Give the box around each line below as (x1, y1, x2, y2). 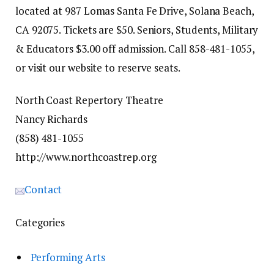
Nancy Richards (15, 112, 87, 127)
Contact (24, 182, 62, 197)
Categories (15, 215, 65, 229)
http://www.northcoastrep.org (15, 150, 157, 165)
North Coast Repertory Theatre (15, 93, 163, 108)
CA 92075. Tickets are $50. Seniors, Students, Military (15, 23, 259, 37)
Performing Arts (31, 250, 105, 265)
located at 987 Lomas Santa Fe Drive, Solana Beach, (15, 4, 254, 18)
